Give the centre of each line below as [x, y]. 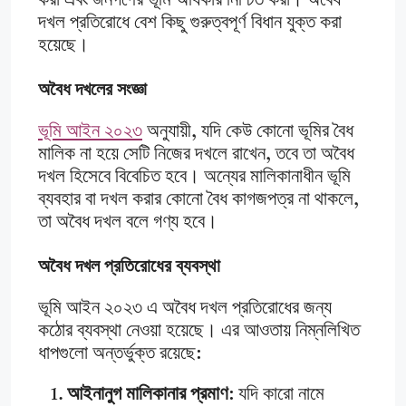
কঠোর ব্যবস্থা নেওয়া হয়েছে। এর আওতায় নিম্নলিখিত [199, 332]
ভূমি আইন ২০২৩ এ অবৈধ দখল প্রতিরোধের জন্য [185, 309]
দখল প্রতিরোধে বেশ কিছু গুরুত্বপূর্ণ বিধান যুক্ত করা [190, 24]
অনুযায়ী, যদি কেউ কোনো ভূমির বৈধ [248, 132]
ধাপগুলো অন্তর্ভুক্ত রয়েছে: [120, 354]
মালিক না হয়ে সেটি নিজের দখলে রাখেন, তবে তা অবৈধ [196, 155]
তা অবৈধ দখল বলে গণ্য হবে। [128, 223]
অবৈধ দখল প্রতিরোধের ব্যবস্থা [129, 266]
